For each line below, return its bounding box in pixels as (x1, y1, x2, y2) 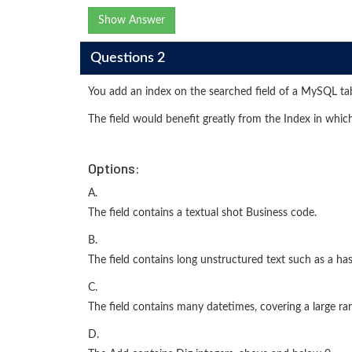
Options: (88, 159, 140, 177)
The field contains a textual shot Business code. (88, 207, 317, 218)
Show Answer (98, 15, 165, 26)
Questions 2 (90, 50, 165, 65)
